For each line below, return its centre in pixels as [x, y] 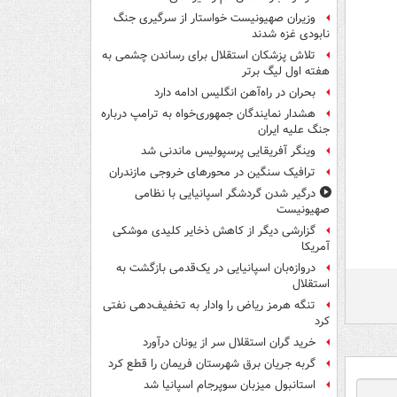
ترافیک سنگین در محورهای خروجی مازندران [212, 173]
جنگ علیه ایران [294, 130]
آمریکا [315, 247]
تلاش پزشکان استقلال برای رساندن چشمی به [209, 56]
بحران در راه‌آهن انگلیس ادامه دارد [235, 93]
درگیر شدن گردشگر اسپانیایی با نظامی [225, 194]
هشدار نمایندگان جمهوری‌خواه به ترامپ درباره [208, 114]
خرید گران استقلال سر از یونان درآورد [229, 343]
